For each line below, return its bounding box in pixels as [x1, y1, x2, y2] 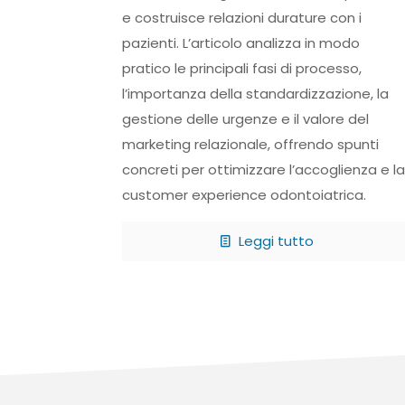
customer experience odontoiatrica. [121, 185, 366, 205]
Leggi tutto [235, 231, 315, 251]
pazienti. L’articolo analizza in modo [121, 33, 360, 53]
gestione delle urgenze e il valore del [121, 109, 369, 129]
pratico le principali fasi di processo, [121, 59, 362, 79]
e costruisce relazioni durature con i [121, 8, 362, 28]
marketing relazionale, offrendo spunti [121, 135, 379, 155]
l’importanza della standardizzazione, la [121, 84, 389, 104]
